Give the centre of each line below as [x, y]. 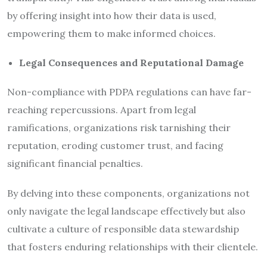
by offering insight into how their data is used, [112, 15]
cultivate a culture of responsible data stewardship [123, 229]
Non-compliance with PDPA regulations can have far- [129, 91]
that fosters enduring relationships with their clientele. [133, 246]
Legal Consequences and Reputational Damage [131, 62]
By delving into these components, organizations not [128, 193]
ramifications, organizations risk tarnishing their [119, 127]
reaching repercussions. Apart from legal [102, 109]
